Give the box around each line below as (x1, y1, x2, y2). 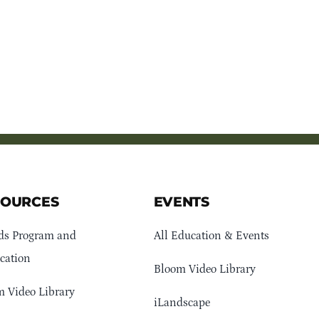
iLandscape (153, 296, 210, 310)
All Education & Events (153, 229, 269, 243)
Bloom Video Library (153, 263, 256, 276)
